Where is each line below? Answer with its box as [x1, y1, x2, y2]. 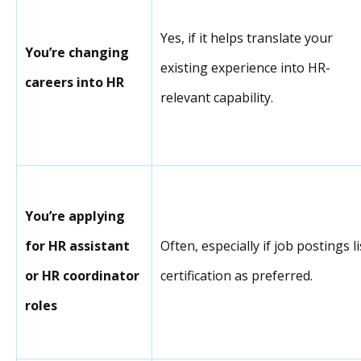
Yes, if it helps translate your [160, 28, 333, 47]
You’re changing [25, 43, 129, 61]
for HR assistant [25, 236, 130, 255]
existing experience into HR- [160, 58, 330, 77]
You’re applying [25, 206, 125, 225]
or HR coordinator [25, 266, 139, 284]
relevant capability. [160, 88, 273, 106]
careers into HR [25, 73, 124, 91]
